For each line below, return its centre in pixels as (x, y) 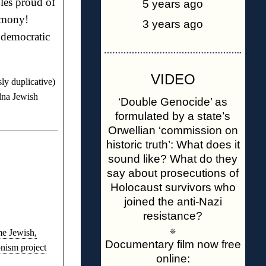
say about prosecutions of (173, 173)
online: (173, 259)
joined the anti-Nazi (173, 202)
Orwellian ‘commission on (173, 130)
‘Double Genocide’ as (173, 102)
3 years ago (173, 24)
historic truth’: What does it (173, 145)
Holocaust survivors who (173, 187)
